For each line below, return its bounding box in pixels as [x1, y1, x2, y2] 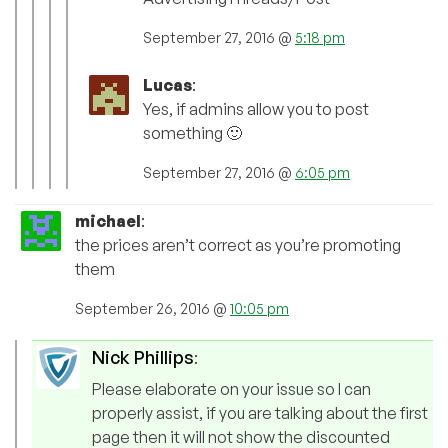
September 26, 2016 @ [75, 300, 230, 318]
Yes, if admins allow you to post [143, 99, 369, 120]
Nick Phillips [92, 346, 194, 369]
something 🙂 [143, 123, 242, 144]
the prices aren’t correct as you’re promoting [75, 235, 401, 256]
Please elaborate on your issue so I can [92, 379, 371, 400]
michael [75, 211, 141, 232]
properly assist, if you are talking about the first [92, 403, 428, 424]
